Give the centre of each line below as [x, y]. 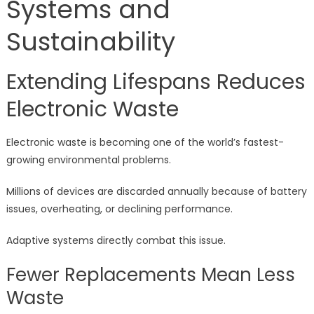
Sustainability [90, 42]
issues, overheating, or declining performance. [119, 209]
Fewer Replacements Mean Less [150, 275]
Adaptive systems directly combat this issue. [116, 241]
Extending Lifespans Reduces [156, 82]
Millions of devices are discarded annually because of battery [156, 192]
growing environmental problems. [88, 160]
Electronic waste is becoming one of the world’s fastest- [145, 143]
